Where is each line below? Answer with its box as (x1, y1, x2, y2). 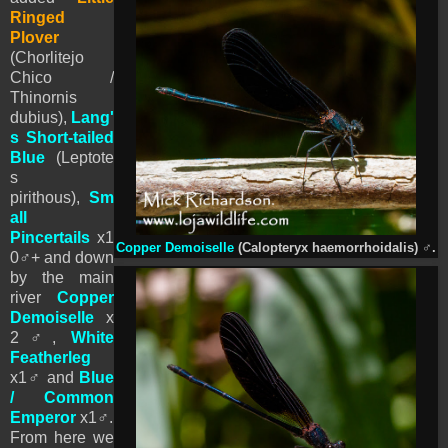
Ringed (10, 8, 65, 26)
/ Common (10, 388, 114, 406)
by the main (10, 268, 114, 286)
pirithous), (10, 188, 89, 206)
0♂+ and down (10, 248, 114, 266)
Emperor (10, 408, 76, 426)
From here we (10, 428, 114, 446)
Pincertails (10, 228, 90, 246)
